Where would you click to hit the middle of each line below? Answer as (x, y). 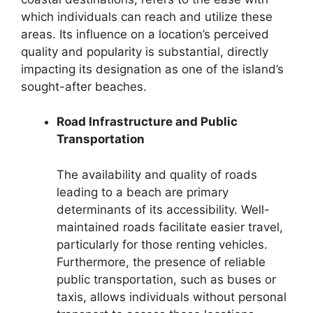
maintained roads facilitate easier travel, (170, 227)
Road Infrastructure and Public (147, 122)
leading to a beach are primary (143, 192)
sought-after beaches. (84, 86)
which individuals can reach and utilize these (147, 16)
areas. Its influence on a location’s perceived (145, 34)
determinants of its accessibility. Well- (163, 209)
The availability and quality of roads (157, 174)
